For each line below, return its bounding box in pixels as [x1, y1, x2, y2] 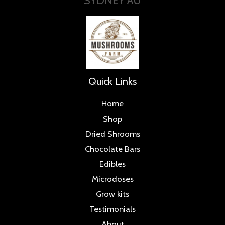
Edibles [99, 159, 126, 169]
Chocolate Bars [85, 144, 140, 154]
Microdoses [91, 174, 134, 184]
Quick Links [88, 75, 137, 87]
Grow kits [96, 189, 129, 199]
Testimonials [89, 204, 136, 214]
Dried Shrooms [85, 129, 140, 139]
